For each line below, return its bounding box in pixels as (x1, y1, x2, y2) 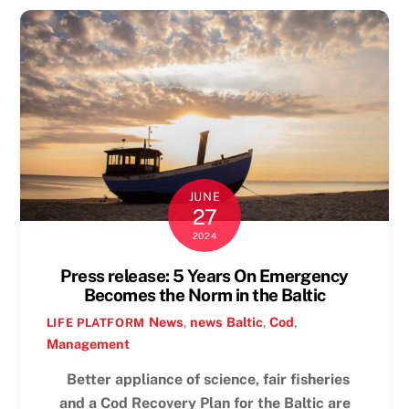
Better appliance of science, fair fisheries (59, 370, 350, 388)
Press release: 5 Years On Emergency (60, 265, 349, 286)
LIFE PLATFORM (46, 316, 146, 330)
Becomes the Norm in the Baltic (83, 284, 326, 305)
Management (46, 336, 130, 352)
